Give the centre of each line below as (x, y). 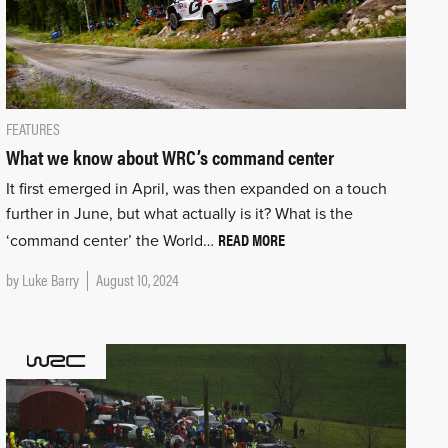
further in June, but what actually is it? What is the (179, 213)
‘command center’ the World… (111, 240)
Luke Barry (50, 279)
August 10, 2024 (137, 279)
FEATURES (32, 128)
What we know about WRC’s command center (169, 156)
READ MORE (251, 239)
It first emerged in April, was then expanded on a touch (196, 188)
